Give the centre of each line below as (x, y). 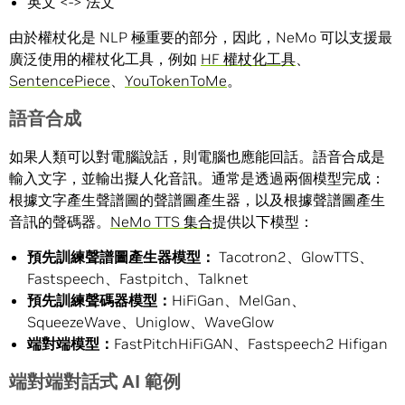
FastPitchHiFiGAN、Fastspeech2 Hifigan (251, 344)
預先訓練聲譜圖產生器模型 (114, 257)
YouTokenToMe (176, 81)
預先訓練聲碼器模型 (92, 301)
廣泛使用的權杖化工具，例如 (105, 59)
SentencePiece (60, 81)
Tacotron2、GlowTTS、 (294, 257)
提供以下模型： (263, 222)
